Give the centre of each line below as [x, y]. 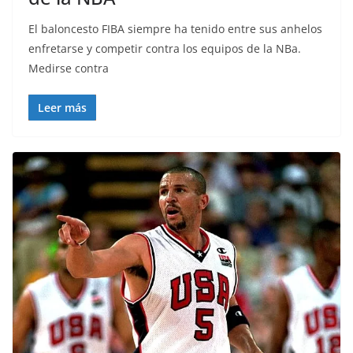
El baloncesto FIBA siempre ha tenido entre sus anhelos [175, 29]
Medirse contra [69, 69]
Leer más [62, 108]
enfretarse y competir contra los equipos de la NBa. [165, 49]
